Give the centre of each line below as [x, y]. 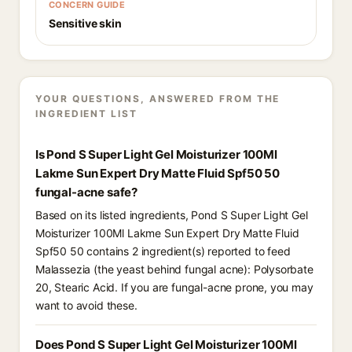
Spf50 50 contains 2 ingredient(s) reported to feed [163, 251]
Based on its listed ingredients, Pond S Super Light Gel [172, 215]
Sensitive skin [85, 23]
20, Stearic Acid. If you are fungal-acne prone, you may [174, 287]
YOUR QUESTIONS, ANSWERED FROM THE [158, 99]
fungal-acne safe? [87, 192]
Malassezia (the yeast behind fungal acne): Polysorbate [174, 269]
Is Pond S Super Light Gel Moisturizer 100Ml [156, 154]
